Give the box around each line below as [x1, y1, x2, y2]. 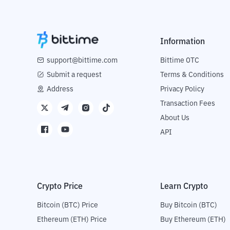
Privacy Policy [160, 86, 204, 93]
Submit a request [47, 71, 102, 79]
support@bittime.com [47, 57, 118, 65]
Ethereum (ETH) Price [37, 216, 107, 224]
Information [160, 37, 205, 46]
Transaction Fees [160, 100, 215, 108]
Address [47, 86, 73, 93]
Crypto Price [37, 182, 83, 191]
